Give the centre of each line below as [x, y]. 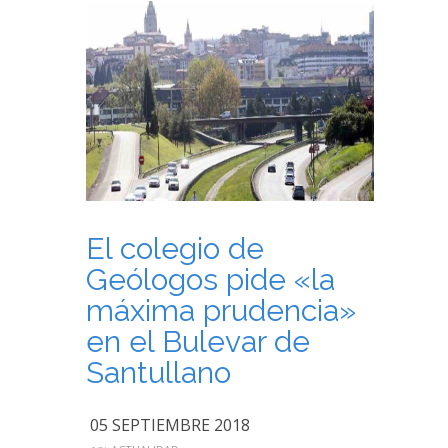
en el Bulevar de [198, 341]
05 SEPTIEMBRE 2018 [170, 425]
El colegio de [175, 248]
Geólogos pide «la [210, 279]
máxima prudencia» [221, 310]
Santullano [158, 372]
